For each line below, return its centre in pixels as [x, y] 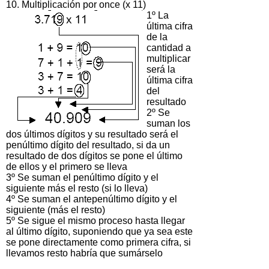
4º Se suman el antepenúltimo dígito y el [92, 199]
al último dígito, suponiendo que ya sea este [99, 231]
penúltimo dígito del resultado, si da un [88, 145]
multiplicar [168, 58]
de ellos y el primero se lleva [67, 166]
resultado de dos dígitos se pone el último [94, 156]
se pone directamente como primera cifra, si [98, 242]
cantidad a [169, 47]
